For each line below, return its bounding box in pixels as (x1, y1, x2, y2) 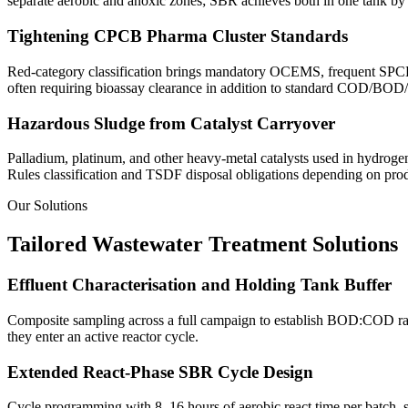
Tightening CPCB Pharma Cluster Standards (7, 26, 348, 46)
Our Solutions (7, 198, 87, 214)
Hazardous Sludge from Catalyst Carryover (7, 113, 335, 133)
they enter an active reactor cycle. (7, 328, 199, 344)
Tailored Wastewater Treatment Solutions (7, 232, 398, 257)
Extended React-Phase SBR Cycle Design (7, 362, 313, 382)
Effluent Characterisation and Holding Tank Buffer (7, 275, 392, 295)
